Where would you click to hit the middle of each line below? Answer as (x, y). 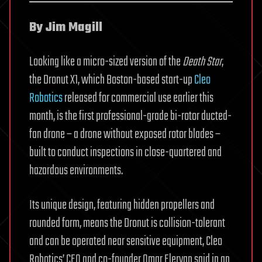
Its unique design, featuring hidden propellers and (122, 205)
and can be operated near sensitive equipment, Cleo (126, 241)
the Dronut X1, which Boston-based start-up (112, 80)
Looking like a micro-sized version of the (106, 62)
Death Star (202, 62)
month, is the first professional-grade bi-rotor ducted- (130, 116)
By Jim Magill (66, 27)
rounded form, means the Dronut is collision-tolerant (127, 223)
